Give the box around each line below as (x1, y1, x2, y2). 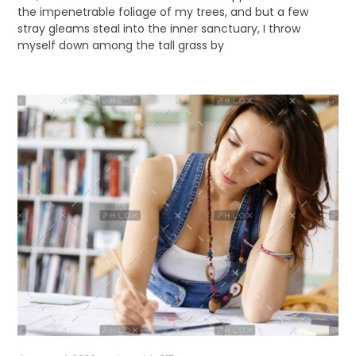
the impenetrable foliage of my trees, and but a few (17, 3, 308, 20)
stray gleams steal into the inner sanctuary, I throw (17, 20, 300, 37)
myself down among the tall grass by (17, 37, 224, 53)
